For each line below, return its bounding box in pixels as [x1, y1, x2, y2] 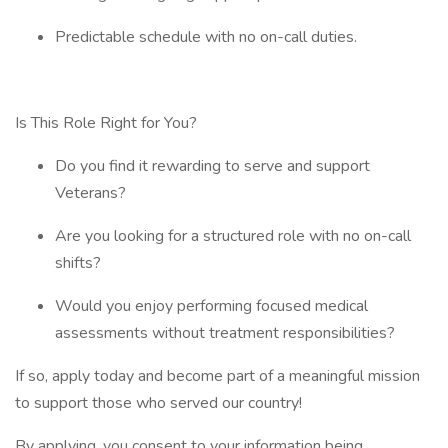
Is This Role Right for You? [15, 112, 201, 134]
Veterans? [55, 182, 130, 204]
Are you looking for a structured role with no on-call [55, 225, 411, 247]
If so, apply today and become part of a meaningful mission [15, 365, 420, 387]
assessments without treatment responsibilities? [55, 322, 399, 344]
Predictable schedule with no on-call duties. [55, 26, 361, 48]
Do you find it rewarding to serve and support [55, 155, 370, 177]
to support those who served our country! [15, 392, 306, 414]
